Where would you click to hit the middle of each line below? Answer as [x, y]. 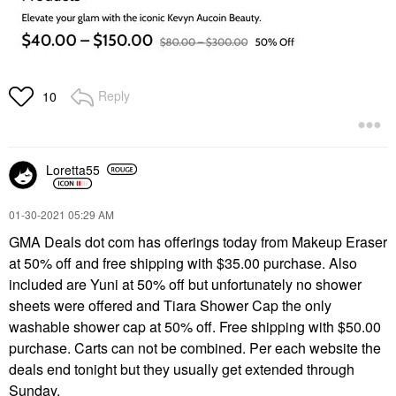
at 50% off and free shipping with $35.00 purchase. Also [183, 263]
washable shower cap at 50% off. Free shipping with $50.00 [195, 327]
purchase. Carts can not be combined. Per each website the [195, 348]
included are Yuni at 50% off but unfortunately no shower [185, 285]
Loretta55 [73, 169]
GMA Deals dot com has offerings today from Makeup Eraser [198, 242]
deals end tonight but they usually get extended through [182, 369]
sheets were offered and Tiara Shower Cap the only [170, 306]
